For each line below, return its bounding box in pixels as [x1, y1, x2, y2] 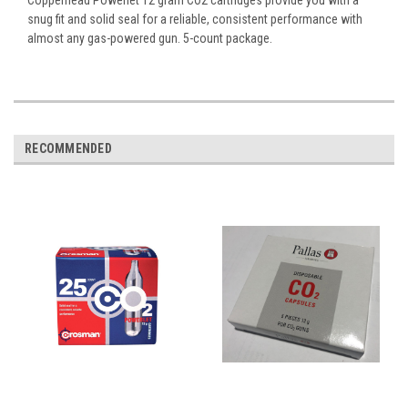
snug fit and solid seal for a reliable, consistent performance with [27, 11, 362, 26]
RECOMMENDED [25, 140, 112, 156]
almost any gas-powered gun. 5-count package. [27, 30, 272, 46]
